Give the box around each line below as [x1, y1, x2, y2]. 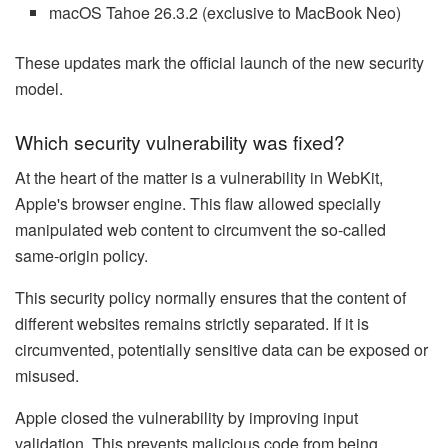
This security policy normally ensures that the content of [15, 286, 406, 310]
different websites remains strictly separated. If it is [15, 312, 369, 336]
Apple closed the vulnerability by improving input [15, 406, 358, 430]
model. [15, 77, 63, 101]
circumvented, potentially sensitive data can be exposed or [15, 338, 428, 362]
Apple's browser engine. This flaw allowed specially [15, 192, 381, 216]
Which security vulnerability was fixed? [15, 127, 345, 155]
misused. [15, 364, 79, 388]
